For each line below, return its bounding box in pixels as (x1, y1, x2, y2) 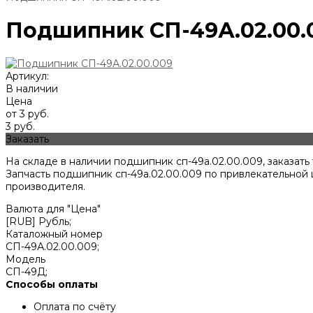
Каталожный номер (6, 228, 103, 241)
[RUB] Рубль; (6, 215, 71, 228)
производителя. (6, 180, 85, 194)
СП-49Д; (6, 265, 48, 279)
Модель (6, 253, 45, 266)
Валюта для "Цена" (6, 203, 101, 216)
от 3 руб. (6, 108, 49, 121)
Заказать (6, 133, 49, 146)
